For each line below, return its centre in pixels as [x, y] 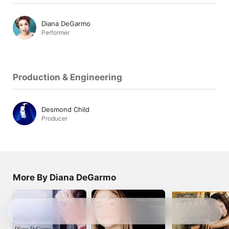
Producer [54, 118]
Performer [55, 32]
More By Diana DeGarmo [64, 177]
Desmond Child [65, 109]
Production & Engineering [67, 77]
